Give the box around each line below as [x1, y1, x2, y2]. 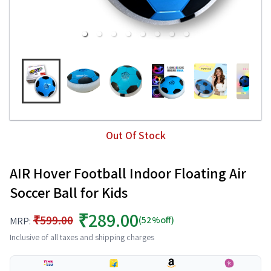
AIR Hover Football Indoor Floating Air [10, 163, 246, 183]
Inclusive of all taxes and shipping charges [10, 232, 154, 243]
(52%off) [139, 214, 174, 226]
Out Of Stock [105, 128, 166, 142]
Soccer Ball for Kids [10, 183, 128, 202]
